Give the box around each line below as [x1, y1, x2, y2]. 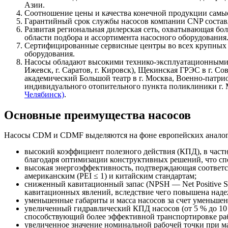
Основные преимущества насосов [4, 108, 191, 122]
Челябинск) [24, 90, 64, 99]
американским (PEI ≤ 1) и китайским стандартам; [24, 171, 196, 180]
